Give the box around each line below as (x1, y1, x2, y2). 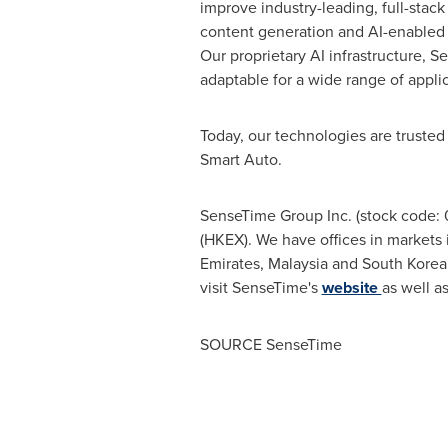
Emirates (199, 252, 260, 274)
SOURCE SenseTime (199, 333, 342, 355)
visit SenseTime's (199, 276, 322, 298)
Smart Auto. (199, 148, 282, 170)
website (321, 276, 382, 299)
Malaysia (267, 252, 328, 274)
